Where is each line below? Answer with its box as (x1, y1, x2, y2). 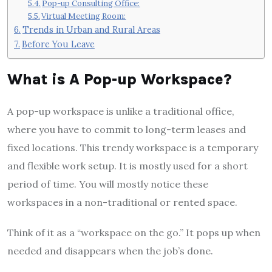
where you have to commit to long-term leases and (7, 123, 246, 135)
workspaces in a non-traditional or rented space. (7, 195, 237, 208)
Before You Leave (21, 38, 95, 50)
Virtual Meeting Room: (41, 11, 126, 21)
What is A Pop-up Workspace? (7, 70, 231, 88)
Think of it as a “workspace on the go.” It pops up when (7, 226, 260, 239)
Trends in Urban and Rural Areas (22, 24, 160, 35)
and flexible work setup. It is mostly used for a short (7, 159, 248, 172)
